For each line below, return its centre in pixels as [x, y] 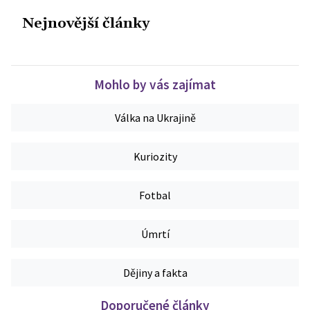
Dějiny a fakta [155, 273]
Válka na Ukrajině [155, 118]
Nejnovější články [86, 24]
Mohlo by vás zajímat [155, 85]
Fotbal [155, 195]
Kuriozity [155, 157]
